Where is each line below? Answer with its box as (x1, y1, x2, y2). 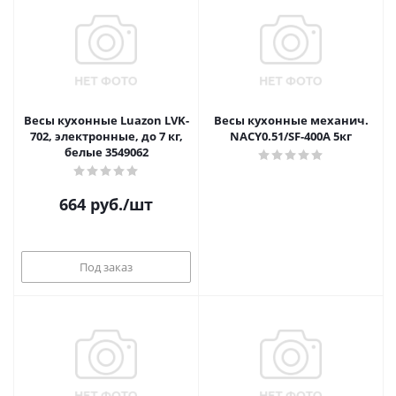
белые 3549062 (64, 144, 148, 160)
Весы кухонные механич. (213, 112, 369, 128)
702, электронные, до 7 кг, (29, 128, 183, 144)
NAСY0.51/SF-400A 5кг (230, 128, 352, 144)
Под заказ (80, 258, 133, 275)
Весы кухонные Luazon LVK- (23, 112, 189, 128)
